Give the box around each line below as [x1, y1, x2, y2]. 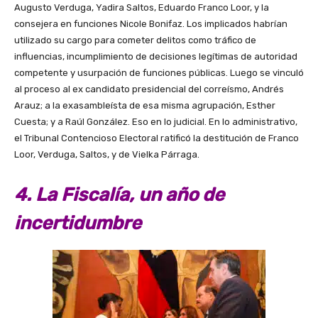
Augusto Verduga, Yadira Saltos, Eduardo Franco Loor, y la [14, 1, 269, 13]
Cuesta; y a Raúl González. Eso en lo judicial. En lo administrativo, [14, 116, 297, 127]
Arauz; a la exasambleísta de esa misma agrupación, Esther [14, 99, 275, 111]
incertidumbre [14, 212, 146, 234]
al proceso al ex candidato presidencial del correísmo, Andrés [14, 83, 284, 94]
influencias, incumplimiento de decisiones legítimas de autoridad [14, 50, 297, 62]
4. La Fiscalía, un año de [14, 183, 224, 206]
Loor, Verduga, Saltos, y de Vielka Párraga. [14, 148, 199, 160]
